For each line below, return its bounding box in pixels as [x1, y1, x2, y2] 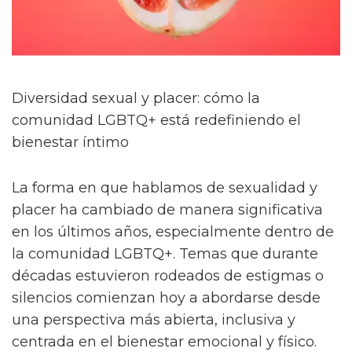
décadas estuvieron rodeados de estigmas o [12, 266, 324, 284]
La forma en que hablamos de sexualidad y [12, 178, 317, 196]
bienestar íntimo [12, 133, 129, 151]
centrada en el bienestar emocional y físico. [12, 332, 317, 350]
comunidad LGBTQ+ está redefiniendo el [12, 111, 301, 129]
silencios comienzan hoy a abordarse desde [12, 288, 321, 306]
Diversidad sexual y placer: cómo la [12, 89, 260, 107]
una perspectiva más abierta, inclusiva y [12, 310, 295, 328]
